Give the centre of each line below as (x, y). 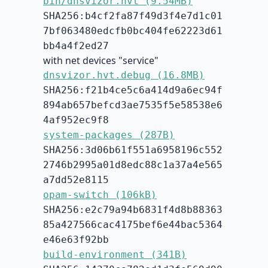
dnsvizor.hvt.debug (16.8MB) (124, 75)
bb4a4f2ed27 (76, 46)
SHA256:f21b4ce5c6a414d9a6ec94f (133, 90)
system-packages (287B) (109, 135)
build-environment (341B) (115, 255)
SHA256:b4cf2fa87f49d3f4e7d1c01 (133, 16)
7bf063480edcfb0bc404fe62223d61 (133, 31)
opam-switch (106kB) (100, 195)
